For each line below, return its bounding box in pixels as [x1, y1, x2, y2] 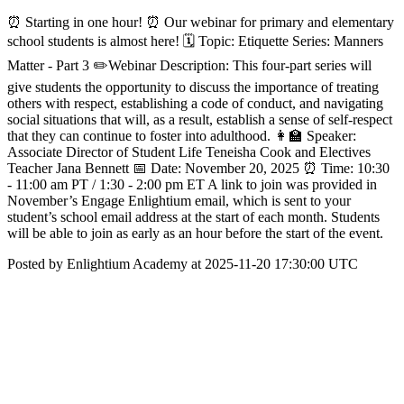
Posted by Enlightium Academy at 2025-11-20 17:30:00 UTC [7, 256, 358, 271]
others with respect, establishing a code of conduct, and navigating [7, 96, 383, 111]
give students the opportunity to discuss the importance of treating [7, 79, 379, 95]
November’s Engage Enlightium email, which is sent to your [7, 193, 351, 208]
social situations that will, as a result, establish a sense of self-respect [7, 112, 392, 127]
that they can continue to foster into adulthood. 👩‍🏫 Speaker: [7, 128, 356, 143]
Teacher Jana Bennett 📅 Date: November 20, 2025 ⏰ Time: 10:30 [7, 161, 390, 176]
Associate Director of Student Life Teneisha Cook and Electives [7, 144, 371, 160]
